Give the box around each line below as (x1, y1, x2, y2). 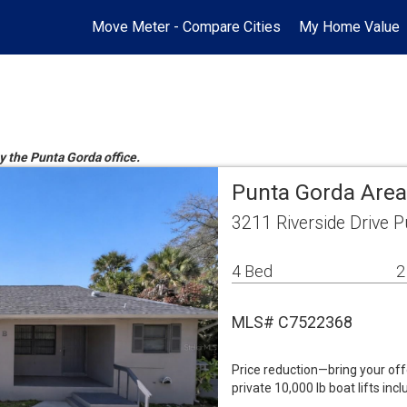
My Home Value (299, 18, 400, 35)
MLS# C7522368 (232, 313, 352, 332)
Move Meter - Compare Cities (92, 18, 281, 35)
